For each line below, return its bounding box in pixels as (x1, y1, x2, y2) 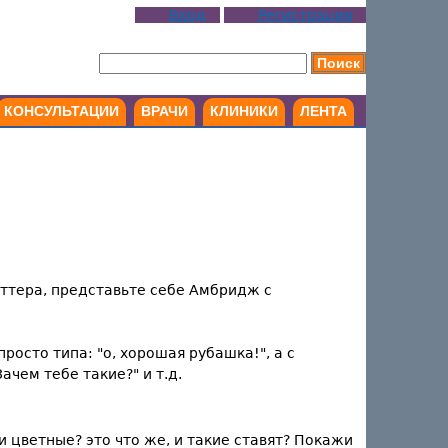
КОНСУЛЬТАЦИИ (4, 103, 119, 119)
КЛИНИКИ (210, 103, 278, 119)
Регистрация (258, 7, 352, 23)
